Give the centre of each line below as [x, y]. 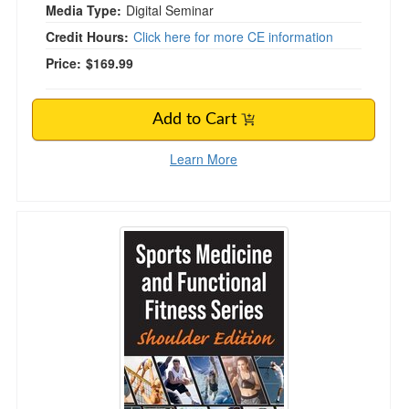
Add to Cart [197, 120]
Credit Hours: [87, 37]
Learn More [204, 159]
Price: [63, 63]
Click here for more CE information [233, 37]
